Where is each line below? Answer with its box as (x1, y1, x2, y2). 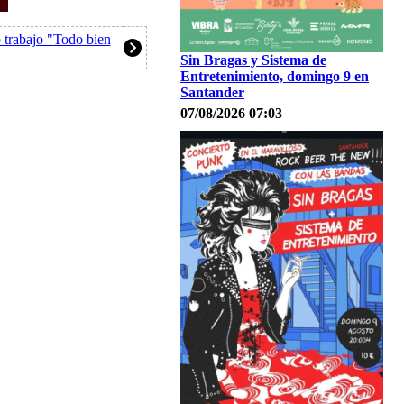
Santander (180, 85, 244, 100)
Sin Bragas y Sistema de (180, 52, 326, 68)
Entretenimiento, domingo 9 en (180, 69, 369, 84)
